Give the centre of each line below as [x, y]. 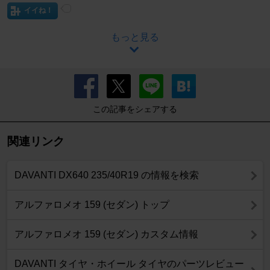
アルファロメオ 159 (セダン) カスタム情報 [106, 234]
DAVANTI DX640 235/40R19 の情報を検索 [107, 175]
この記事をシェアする [135, 109]
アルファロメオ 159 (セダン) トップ [92, 205]
